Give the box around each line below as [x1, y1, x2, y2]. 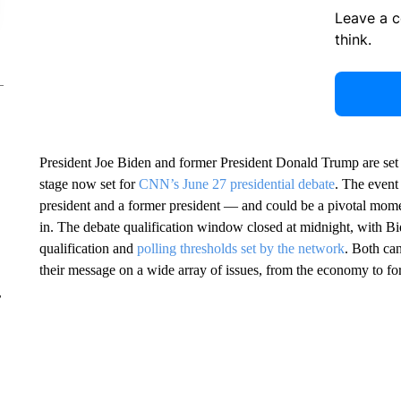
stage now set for [38, 175, 139, 192]
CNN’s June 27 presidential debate [138, 175, 335, 192]
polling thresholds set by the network [136, 240, 345, 256]
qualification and [38, 240, 137, 256]
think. [334, 30, 371, 48]
